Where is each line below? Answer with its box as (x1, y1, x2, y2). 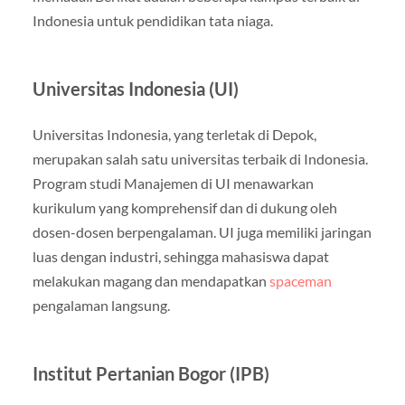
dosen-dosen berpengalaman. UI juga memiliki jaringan (32, 222, 372, 240)
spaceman (268, 271, 332, 289)
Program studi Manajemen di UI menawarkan (32, 174, 314, 192)
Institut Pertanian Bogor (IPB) (32, 362, 269, 384)
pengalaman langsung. (32, 296, 170, 314)
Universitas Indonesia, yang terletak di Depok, (32, 125, 316, 143)
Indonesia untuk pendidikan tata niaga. (32, 11, 273, 29)
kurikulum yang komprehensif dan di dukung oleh (32, 198, 337, 216)
